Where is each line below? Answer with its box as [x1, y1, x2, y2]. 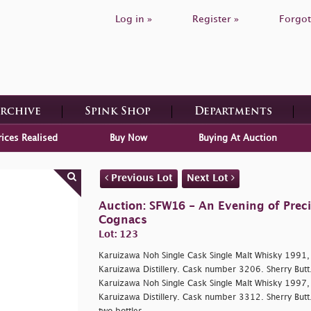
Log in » [115, 15, 152, 24]
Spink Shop [84, 106, 151, 117]
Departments [194, 106, 272, 117]
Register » [192, 15, 239, 24]
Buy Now [109, 133, 147, 142]
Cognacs [98, 215, 147, 226]
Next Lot [186, 173, 231, 183]
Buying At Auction [198, 133, 277, 142]
